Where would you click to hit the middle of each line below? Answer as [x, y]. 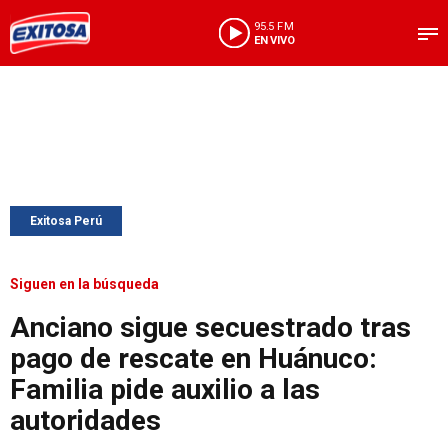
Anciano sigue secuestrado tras [210, 327]
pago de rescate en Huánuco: [193, 358]
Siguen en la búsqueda [84, 284]
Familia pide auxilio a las [165, 389]
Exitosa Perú [66, 221]
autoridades [85, 420]
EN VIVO [274, 40]
